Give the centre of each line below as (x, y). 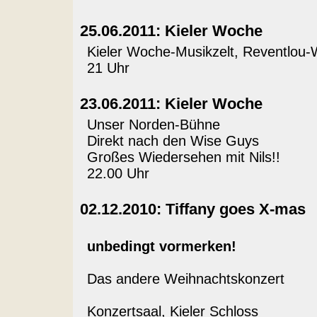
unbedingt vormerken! (161, 246)
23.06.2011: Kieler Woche (171, 104)
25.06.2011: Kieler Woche (171, 31)
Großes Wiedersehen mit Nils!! (183, 157)
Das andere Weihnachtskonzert (185, 279)
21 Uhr (108, 68)
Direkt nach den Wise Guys (173, 141)
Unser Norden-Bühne (153, 125)
